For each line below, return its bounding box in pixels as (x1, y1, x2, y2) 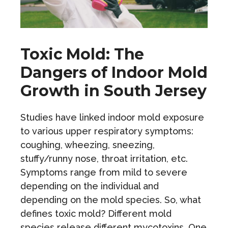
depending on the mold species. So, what (20, 194, 201, 205)
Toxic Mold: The (20, 44, 145, 64)
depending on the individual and (20, 180, 159, 191)
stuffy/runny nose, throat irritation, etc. (20, 153, 188, 164)
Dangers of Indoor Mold (20, 63, 208, 82)
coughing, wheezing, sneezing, (20, 139, 155, 150)
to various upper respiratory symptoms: (20, 125, 193, 136)
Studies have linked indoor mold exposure (20, 111, 204, 123)
